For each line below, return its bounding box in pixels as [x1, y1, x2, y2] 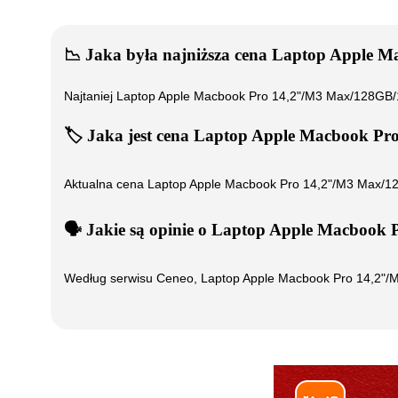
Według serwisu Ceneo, [64, 270, 201, 285]
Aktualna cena [64, 176, 147, 191]
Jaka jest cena [83, 126, 194, 146]
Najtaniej [64, 89, 116, 104]
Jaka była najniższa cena [81, 44, 272, 64]
